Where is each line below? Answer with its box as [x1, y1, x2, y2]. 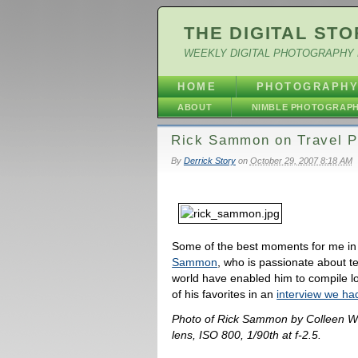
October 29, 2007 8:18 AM [249, 155, 352, 165]
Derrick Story [183, 155, 236, 165]
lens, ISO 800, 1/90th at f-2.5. [172, 328, 322, 342]
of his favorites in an [172, 288, 277, 301]
